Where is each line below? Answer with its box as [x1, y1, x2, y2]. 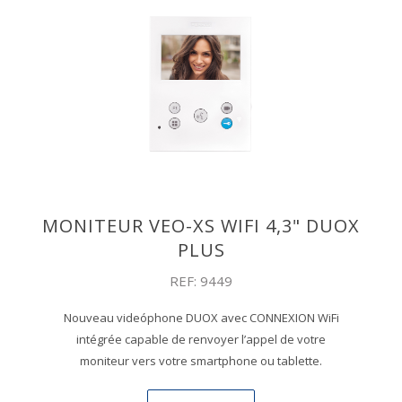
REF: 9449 [170, 272, 232, 291]
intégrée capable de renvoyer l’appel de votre [76, 331, 326, 348]
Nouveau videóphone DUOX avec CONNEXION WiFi [63, 310, 339, 327]
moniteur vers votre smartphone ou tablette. [80, 353, 322, 370]
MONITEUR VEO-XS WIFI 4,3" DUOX [42, 214, 360, 239]
